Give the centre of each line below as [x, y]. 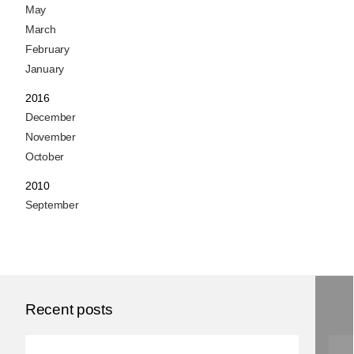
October [45, 157]
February [47, 49]
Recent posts [69, 310]
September [52, 205]
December [51, 117]
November [51, 137]
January [45, 69]
